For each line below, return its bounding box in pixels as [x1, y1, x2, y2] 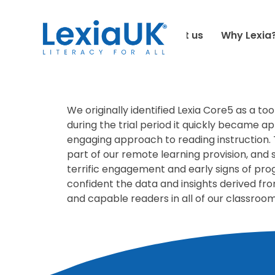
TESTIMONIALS [112, 19, 180, 30]
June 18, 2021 [77, 55, 137, 68]
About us [158, 28, 204, 42]
